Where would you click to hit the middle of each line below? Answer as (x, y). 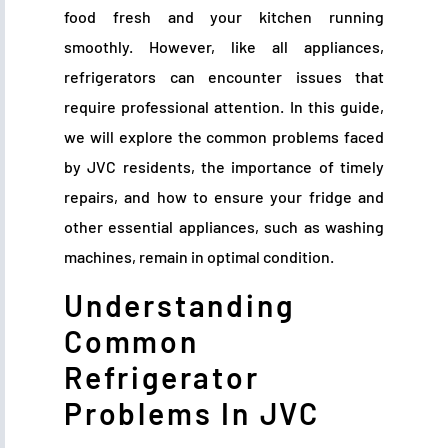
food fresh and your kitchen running (224, 17)
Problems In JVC (192, 412)
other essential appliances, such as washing (224, 227)
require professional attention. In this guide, (224, 107)
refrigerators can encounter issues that (224, 77)
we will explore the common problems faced (224, 137)
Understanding (179, 304)
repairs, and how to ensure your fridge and (224, 197)
